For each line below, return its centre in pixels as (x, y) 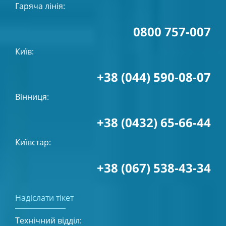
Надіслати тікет (44, 198)
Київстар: (33, 143)
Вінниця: (32, 97)
